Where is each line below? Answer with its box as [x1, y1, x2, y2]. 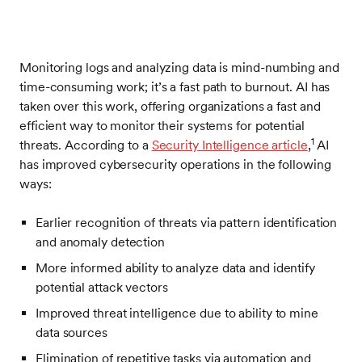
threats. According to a [19, 137, 152, 153]
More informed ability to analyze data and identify [36, 260, 315, 276]
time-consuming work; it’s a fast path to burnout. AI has [19, 79, 330, 95]
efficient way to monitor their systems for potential [19, 118, 305, 133]
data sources [36, 325, 111, 340]
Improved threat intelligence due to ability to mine [36, 305, 318, 321]
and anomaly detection [36, 234, 168, 250]
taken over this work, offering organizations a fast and [19, 99, 321, 114]
